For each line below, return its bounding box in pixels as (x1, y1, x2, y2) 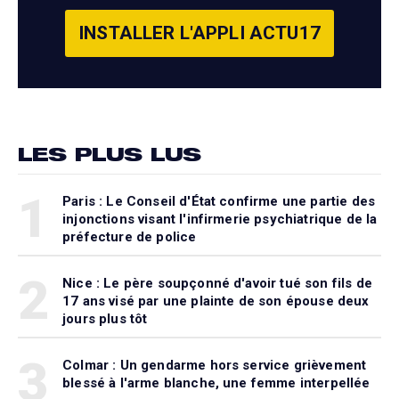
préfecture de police (62, 229, 197, 246)
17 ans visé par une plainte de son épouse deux (62, 293, 370, 310)
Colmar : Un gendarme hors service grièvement (62, 357, 367, 374)
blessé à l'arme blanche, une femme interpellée (62, 375, 370, 392)
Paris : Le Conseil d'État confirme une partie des (62, 193, 376, 210)
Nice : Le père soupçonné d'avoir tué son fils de (62, 275, 372, 292)
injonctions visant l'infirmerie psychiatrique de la (62, 211, 378, 228)
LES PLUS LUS (18, 141, 200, 167)
